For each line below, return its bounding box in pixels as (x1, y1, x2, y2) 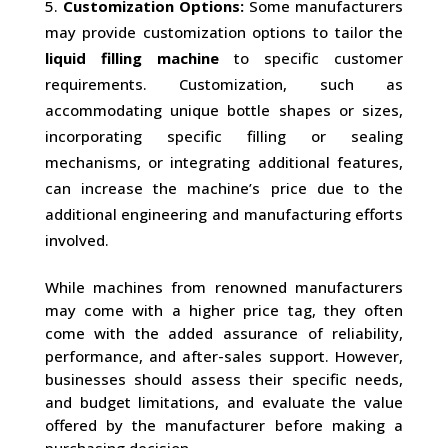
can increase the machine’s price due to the (44, 178, 404, 198)
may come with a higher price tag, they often (44, 300, 404, 320)
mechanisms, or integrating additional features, (44, 152, 404, 172)
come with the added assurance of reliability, (44, 323, 404, 343)
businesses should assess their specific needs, (44, 369, 404, 389)
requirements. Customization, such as (44, 74, 404, 94)
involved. (44, 230, 109, 250)
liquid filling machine (44, 48, 219, 68)
